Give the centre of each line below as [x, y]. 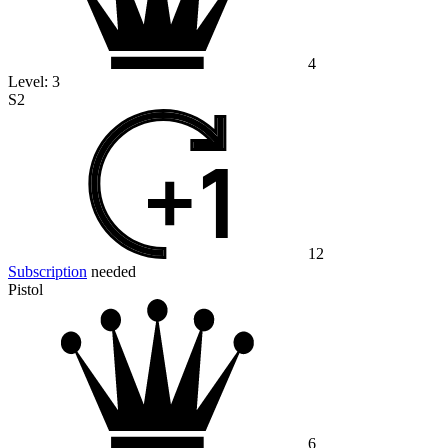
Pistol [25, 290]
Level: [30, 82]
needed [111, 272]
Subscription [47, 272]
